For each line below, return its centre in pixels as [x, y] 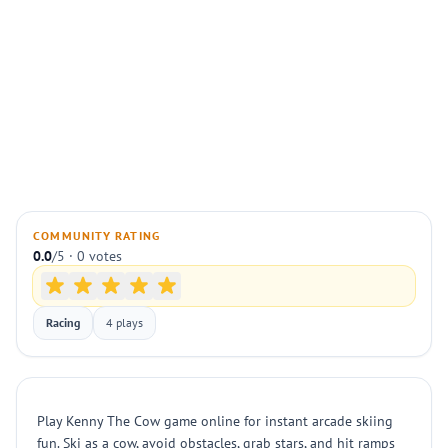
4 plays [124, 322]
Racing [63, 322]
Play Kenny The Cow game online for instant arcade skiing [215, 421]
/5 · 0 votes [87, 256]
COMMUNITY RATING [97, 235]
